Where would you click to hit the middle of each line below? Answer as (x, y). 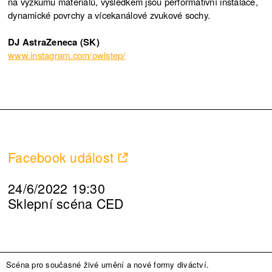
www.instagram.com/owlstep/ (67, 55)
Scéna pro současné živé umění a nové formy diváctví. (107, 264)
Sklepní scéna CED (66, 203)
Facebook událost (61, 157)
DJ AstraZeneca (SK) (54, 42)
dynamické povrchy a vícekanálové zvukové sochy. (109, 15)
